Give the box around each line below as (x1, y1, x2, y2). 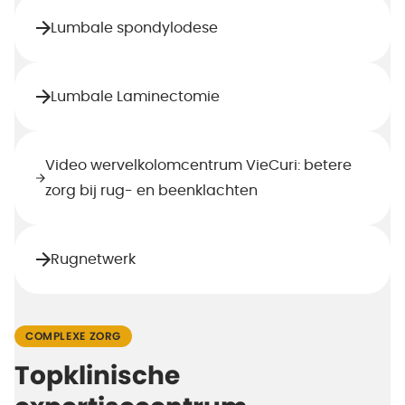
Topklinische (14, 363, 180, 390)
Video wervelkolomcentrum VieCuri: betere (44, 158, 352, 173)
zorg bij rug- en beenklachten (44, 184, 258, 198)
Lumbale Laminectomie (51, 89, 220, 104)
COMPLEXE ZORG (25, 331, 122, 342)
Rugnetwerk (51, 252, 136, 267)
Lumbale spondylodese (51, 21, 218, 35)
